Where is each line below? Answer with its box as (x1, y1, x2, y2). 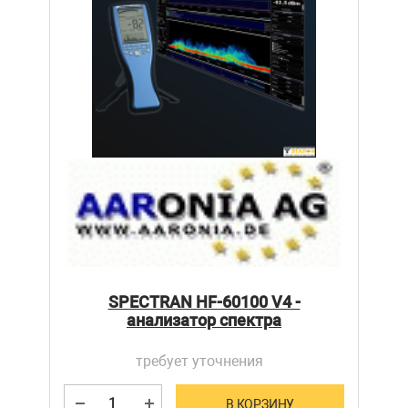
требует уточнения (136, 352, 263, 371)
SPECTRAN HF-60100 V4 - (107, 292, 301, 312)
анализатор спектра (127, 311, 281, 331)
